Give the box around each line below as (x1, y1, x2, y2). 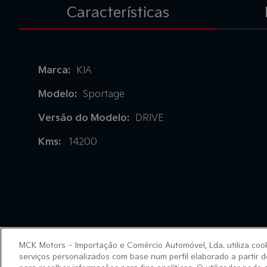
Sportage (83, 87, 125, 100)
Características (67, 2, 169, 21)
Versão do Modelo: (38, 110, 129, 124)
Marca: (38, 63, 70, 76)
